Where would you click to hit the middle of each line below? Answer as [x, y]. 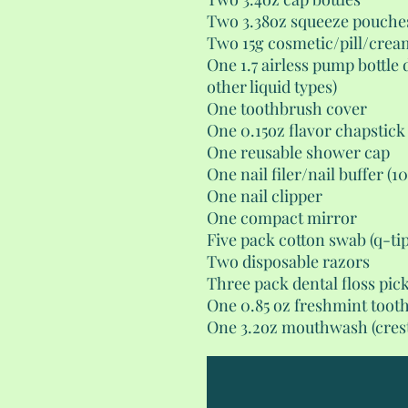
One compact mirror [282, 218]
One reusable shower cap [298, 153]
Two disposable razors [288, 262]
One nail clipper [265, 196]
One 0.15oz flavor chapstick [306, 131]
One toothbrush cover [287, 109]
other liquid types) [272, 87]
